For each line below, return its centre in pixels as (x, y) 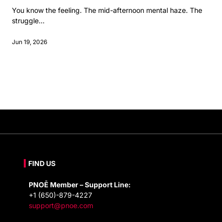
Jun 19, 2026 (29, 42)
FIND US (42, 164)
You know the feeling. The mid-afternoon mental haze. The (107, 10)
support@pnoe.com (61, 206)
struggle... (28, 21)
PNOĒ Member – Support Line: (80, 185)
